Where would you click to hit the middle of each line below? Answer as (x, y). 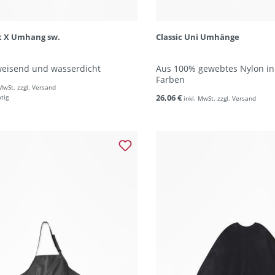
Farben (170, 79)
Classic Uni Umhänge (197, 37)
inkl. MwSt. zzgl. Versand (219, 98)
